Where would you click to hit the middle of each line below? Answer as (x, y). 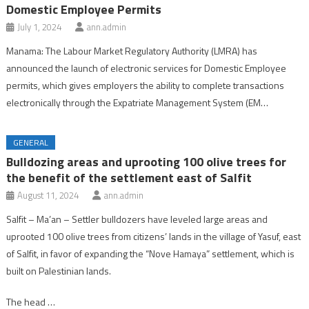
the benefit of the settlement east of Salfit (129, 177)
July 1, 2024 (40, 27)
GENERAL (31, 142)
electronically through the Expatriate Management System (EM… (138, 102)
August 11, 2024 (48, 195)
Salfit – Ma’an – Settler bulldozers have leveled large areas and (137, 219)
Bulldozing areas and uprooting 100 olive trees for (147, 161)
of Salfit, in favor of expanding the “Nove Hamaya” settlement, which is (151, 253)
